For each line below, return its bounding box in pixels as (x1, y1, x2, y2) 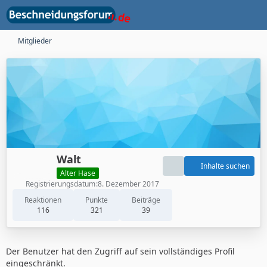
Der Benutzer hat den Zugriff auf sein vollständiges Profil (6, 245, 235, 257)
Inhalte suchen (201, 161, 250, 172)
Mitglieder (18, 36, 52, 46)
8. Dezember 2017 (98, 178, 159, 189)
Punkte (85, 194, 108, 205)
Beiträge (132, 194, 160, 205)
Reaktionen (24, 194, 61, 205)
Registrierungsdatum (26, 178, 95, 189)
